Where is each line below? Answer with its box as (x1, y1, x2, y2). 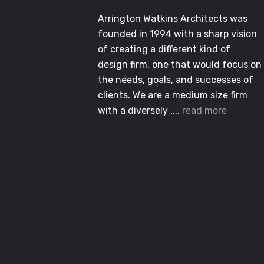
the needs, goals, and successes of (98, 74, 253, 86)
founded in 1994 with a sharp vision (98, 28, 257, 40)
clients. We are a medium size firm (98, 90, 247, 101)
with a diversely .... (98, 105, 182, 117)
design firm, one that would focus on (98, 59, 262, 71)
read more (182, 105, 227, 117)
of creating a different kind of (98, 44, 230, 55)
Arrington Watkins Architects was (98, 13, 247, 25)
